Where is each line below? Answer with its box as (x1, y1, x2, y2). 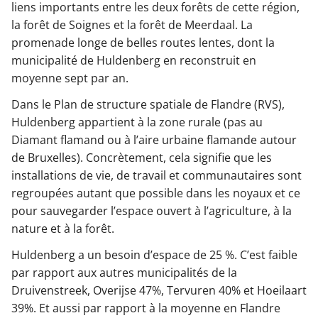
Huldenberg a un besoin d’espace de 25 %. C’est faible (11, 246, 297, 263)
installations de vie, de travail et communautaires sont (11, 167, 302, 183)
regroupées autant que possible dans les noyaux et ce (11, 185, 300, 201)
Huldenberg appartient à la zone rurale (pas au (11, 114, 263, 130)
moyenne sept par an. (11, 70, 128, 86)
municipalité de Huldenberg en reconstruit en (11, 52, 256, 68)
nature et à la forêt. (11, 220, 114, 236)
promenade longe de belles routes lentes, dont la (11, 34, 275, 50)
